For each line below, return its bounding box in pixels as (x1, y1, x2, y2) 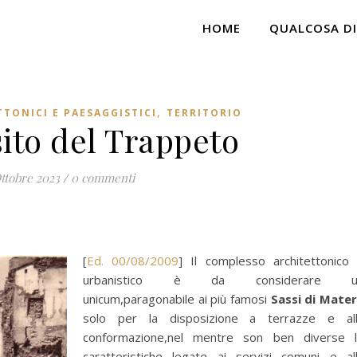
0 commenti (71, 170, 135, 186)
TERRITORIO (166, 106, 242, 120)
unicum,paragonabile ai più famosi (83, 291, 271, 307)
